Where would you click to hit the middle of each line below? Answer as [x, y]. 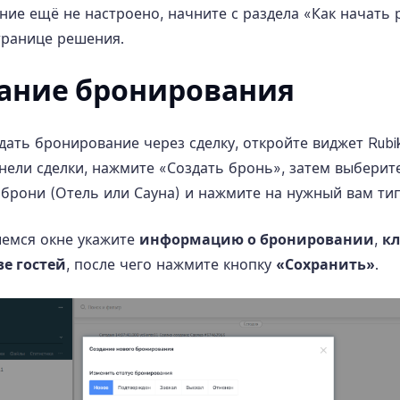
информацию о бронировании [257, 239]
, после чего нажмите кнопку [171, 264]
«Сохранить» [325, 264]
